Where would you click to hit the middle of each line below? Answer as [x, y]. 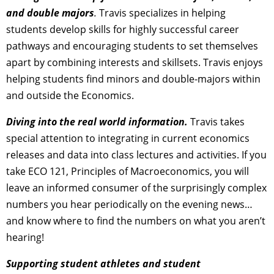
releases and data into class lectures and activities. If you [136, 155]
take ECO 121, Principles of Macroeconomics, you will [128, 172]
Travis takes [217, 122]
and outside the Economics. [71, 96]
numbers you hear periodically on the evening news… [129, 205]
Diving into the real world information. [98, 122]
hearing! [25, 238]
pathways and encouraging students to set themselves [132, 46]
